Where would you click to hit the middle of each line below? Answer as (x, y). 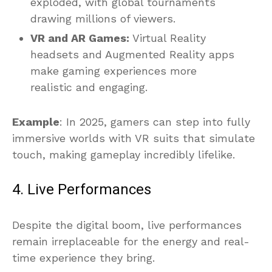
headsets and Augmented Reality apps (132, 54)
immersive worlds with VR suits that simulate (134, 138)
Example (36, 121)
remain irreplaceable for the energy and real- (131, 241)
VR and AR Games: (80, 38)
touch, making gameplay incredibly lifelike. (124, 154)
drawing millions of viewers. (103, 18)
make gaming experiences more (114, 70)
